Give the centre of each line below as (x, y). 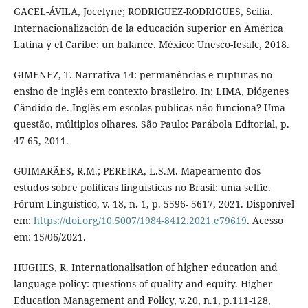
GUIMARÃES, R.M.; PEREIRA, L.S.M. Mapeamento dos (137, 170)
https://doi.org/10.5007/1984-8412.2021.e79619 (140, 220)
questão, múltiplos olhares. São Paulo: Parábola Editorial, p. (151, 124)
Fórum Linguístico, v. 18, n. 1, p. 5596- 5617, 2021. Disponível (154, 203)
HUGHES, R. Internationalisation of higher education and (145, 267)
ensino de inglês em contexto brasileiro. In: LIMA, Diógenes (151, 91)
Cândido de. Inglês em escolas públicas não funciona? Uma (149, 107)
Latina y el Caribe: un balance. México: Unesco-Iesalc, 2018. (151, 44)
